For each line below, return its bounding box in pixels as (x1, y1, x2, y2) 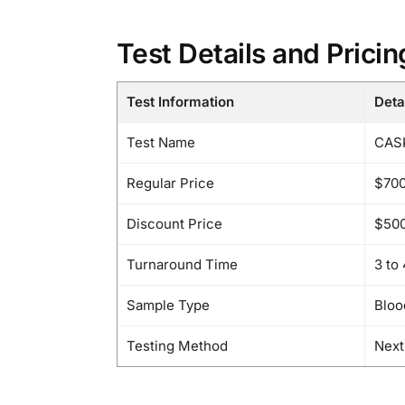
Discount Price (126, 214, 222, 232)
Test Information (126, 92, 234, 110)
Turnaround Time (126, 255, 238, 273)
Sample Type (126, 296, 210, 314)
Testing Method (126, 336, 228, 354)
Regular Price (126, 174, 214, 192)
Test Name (126, 133, 195, 151)
